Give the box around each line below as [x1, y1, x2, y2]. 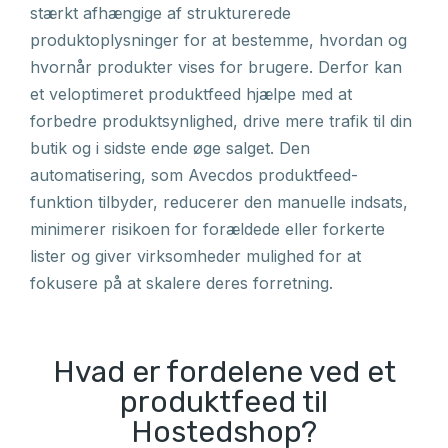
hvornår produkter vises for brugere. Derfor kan [30, 57, 402, 77]
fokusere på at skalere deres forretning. [30, 273, 333, 293]
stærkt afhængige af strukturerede [30, 3, 291, 23]
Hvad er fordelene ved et [52, 354, 396, 390]
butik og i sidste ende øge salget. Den [30, 138, 310, 158]
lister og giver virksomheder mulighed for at [30, 246, 361, 266]
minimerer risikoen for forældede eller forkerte [30, 219, 385, 239]
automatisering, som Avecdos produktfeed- [30, 165, 358, 185]
